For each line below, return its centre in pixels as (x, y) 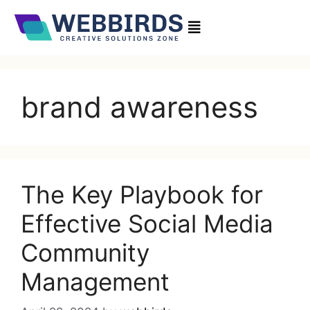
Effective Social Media (147, 223)
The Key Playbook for (142, 194)
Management (95, 281)
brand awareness (139, 107)
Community (85, 252)
